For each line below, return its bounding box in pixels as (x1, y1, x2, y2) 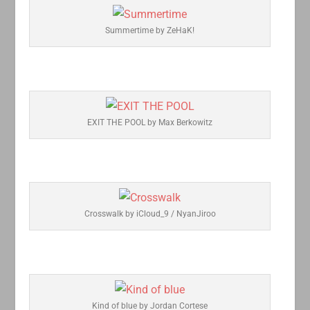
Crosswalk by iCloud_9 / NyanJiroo (84, 209, 216, 219)
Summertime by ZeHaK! (105, 26, 195, 36)
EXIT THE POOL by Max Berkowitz (87, 117, 213, 127)
